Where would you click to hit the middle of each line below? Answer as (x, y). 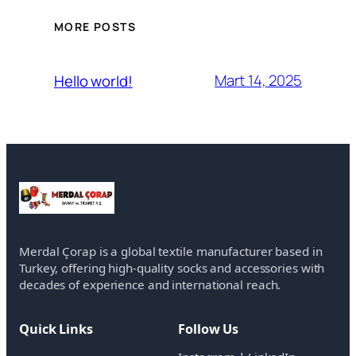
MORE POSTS (95, 27)
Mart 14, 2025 (258, 80)
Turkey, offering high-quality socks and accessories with (172, 267)
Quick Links (56, 329)
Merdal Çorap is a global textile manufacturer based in (171, 251)
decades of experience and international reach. (150, 284)
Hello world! (93, 81)
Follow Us (209, 329)
